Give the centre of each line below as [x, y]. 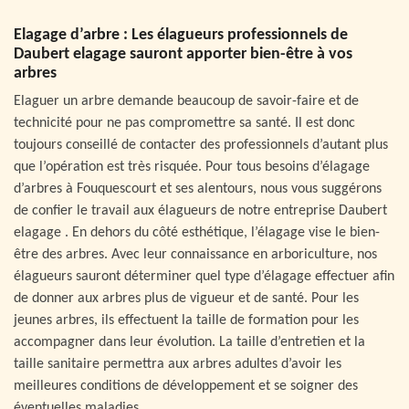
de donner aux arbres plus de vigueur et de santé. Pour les [186, 298]
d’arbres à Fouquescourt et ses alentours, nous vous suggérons [198, 189]
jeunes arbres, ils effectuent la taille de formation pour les [186, 320]
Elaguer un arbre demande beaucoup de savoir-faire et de [186, 101]
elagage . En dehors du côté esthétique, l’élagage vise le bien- [197, 232]
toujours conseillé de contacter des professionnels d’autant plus [201, 145]
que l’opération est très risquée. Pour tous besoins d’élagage [192, 167]
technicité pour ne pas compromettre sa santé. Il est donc [184, 123]
